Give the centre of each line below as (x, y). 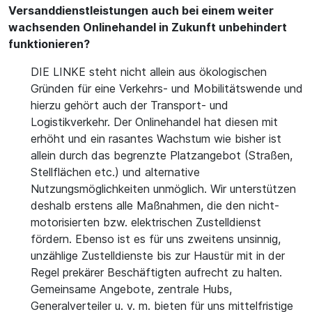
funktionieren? (49, 44)
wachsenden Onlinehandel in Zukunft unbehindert (148, 27)
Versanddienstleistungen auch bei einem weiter (141, 10)
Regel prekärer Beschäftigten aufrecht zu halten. (156, 272)
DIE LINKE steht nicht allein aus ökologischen (149, 72)
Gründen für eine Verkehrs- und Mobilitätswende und (167, 88)
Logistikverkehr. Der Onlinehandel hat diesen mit (154, 122)
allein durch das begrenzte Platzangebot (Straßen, (162, 155)
